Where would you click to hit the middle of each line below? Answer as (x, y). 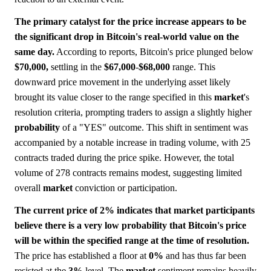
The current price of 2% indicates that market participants (135, 211)
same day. (34, 52)
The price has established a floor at (82, 256)
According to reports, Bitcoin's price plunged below (154, 52)
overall (29, 188)
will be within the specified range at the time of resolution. (132, 241)
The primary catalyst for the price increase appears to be (130, 22)
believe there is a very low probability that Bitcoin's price (130, 226)
